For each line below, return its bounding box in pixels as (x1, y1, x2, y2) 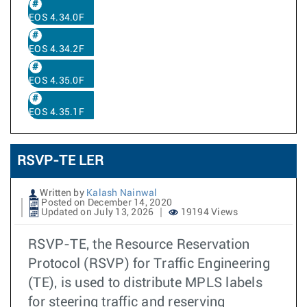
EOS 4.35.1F (29, 108, 84, 117)
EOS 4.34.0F (29, 13, 84, 23)
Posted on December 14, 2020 (39, 198, 172, 208)
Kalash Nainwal (86, 188, 158, 198)
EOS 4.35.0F (29, 76, 84, 86)
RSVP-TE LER (17, 154, 103, 168)
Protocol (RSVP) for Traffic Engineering (28, 257, 270, 271)
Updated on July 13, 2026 (39, 208, 154, 217)
